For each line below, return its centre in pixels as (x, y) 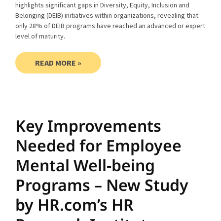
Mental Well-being (85, 165)
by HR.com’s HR (75, 204)
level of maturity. (40, 36)
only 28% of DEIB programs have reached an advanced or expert (110, 25)
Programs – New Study (102, 184)
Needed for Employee (99, 145)
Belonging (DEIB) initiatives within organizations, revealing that (107, 15)
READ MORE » (58, 62)
